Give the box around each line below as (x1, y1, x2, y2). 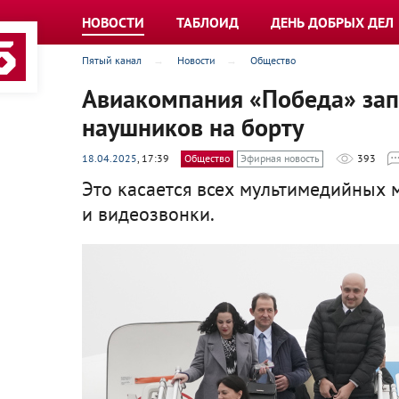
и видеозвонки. (82, 200, 215, 226)
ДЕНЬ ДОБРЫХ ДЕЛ (271, 13, 394, 31)
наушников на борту (82, 110, 304, 143)
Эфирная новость (240, 151, 321, 166)
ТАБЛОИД (176, 13, 239, 31)
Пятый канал (82, 53, 142, 67)
